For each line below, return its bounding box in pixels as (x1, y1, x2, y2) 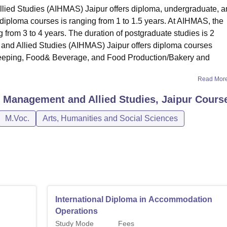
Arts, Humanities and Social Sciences (43, 113, 178, 123)
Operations (55, 206, 98, 215)
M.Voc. (5, 113, 29, 123)
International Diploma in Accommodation (55, 195, 213, 204)
